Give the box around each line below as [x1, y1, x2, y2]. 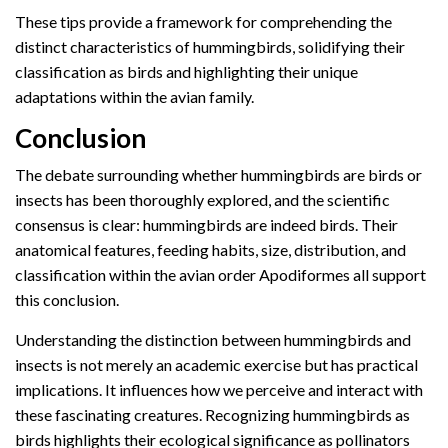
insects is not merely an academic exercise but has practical [15, 354, 418, 374]
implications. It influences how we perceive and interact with [15, 379, 423, 399]
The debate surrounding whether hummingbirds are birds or [15, 164, 422, 184]
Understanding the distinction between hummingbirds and [15, 329, 411, 349]
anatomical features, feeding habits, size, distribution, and [15, 239, 406, 259]
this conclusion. [15, 289, 119, 309]
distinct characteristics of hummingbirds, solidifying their [15, 36, 405, 56]
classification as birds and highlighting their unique [15, 61, 358, 81]
